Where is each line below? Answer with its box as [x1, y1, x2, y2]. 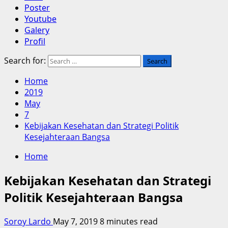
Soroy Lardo [4, 215, 53, 227]
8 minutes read [100, 215, 158, 227]
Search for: [4, 55, 46, 66]
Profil [24, 36, 45, 47]
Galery [24, 24, 49, 36]
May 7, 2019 [53, 215, 100, 227]
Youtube [24, 13, 56, 24]
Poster [24, 2, 50, 13]
